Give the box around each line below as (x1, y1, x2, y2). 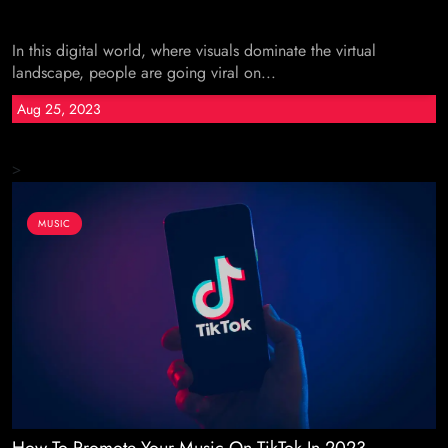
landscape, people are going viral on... (12, 61, 276, 84)
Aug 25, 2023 (17, 99, 101, 119)
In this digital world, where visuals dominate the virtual (12, 39, 376, 62)
